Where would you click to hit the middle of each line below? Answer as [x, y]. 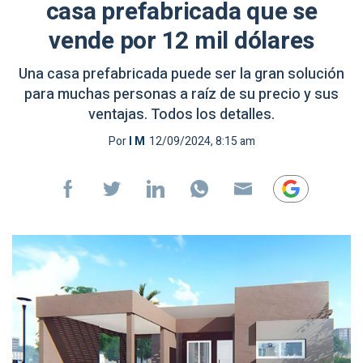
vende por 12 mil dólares [181, 41]
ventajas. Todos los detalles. [181, 115]
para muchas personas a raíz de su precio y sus [181, 94]
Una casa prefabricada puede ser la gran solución [181, 74]
